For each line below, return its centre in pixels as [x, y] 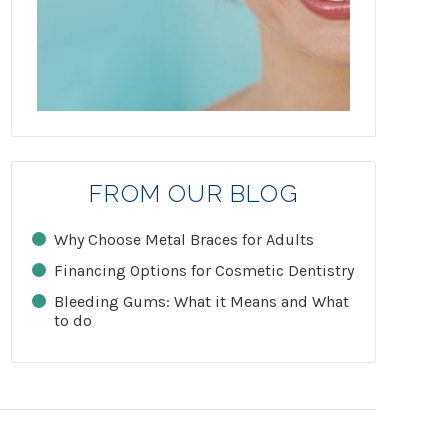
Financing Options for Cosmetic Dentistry [204, 271]
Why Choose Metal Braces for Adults [184, 240]
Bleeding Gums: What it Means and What [202, 302]
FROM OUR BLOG [193, 194]
